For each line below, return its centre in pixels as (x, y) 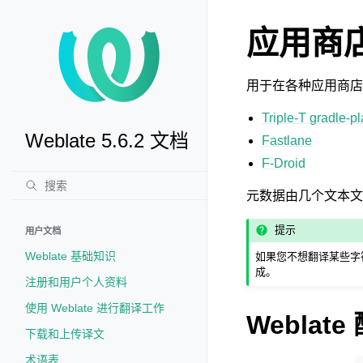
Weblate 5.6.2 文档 (107, 141)
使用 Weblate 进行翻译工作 (95, 308)
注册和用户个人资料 (76, 282)
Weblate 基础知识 (70, 256)
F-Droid (284, 163)
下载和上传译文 (65, 334)
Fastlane (287, 141)
